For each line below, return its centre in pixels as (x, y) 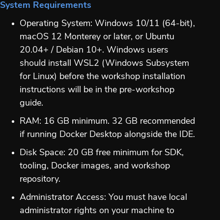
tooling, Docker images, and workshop (95, 166)
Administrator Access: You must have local (103, 197)
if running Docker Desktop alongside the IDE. (107, 135)
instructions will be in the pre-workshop (97, 90)
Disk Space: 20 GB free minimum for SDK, (102, 153)
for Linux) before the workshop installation (102, 77)
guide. (31, 103)
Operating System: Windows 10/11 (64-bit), (107, 24)
